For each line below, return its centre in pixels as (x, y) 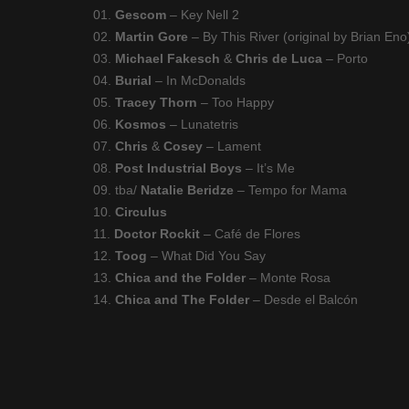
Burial (133, 80)
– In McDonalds (199, 80)
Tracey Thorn (156, 102)
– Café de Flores (250, 234)
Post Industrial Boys (178, 168)
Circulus (141, 212)
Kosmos (141, 124)
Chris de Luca (279, 58)
